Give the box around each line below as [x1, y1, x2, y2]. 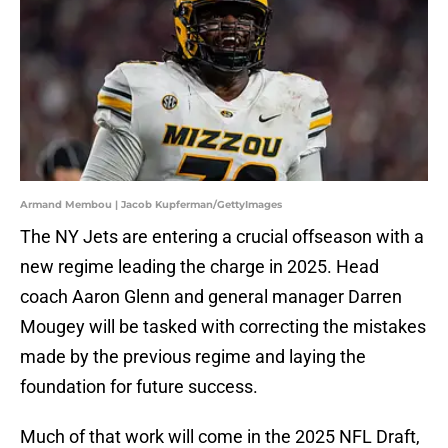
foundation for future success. [20, 376, 258, 398]
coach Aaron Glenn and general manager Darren [20, 286, 402, 308]
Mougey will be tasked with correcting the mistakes [20, 316, 426, 338]
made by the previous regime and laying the [20, 346, 366, 368]
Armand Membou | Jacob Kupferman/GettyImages [20, 198, 282, 212]
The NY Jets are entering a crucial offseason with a [20, 226, 424, 248]
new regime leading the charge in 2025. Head [20, 256, 379, 278]
